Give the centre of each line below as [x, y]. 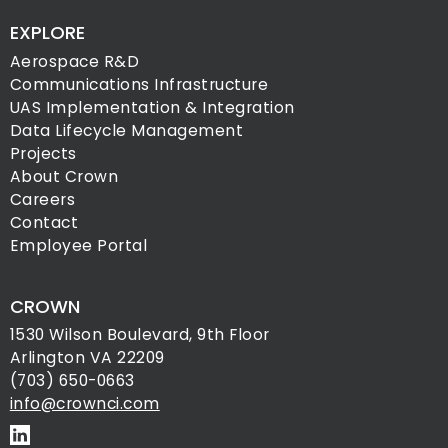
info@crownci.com [84, 403]
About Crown [64, 176]
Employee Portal [78, 245]
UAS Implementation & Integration [152, 107]
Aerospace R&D [74, 61]
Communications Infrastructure [139, 84]
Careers [42, 199]
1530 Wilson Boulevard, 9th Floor [139, 334]
